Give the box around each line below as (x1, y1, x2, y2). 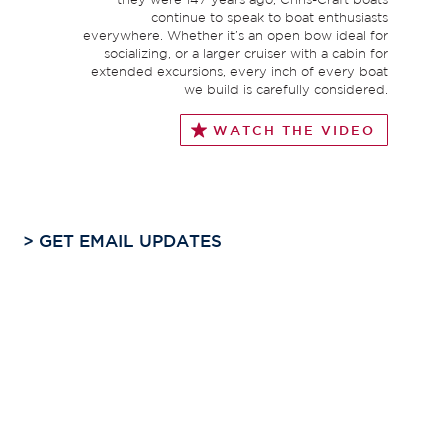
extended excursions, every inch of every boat (91, 64, 388, 80)
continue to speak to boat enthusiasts (151, 10, 388, 26)
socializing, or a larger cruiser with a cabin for (104, 46, 388, 62)
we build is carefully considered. (184, 82, 388, 98)
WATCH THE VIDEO (213, 123, 375, 138)
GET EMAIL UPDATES (34, 231, 223, 251)
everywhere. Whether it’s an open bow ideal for (83, 28, 388, 44)
